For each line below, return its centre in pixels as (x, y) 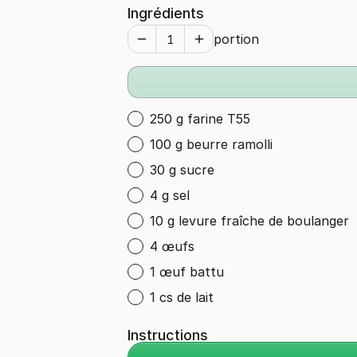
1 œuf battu (187, 272)
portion (236, 39)
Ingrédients (166, 13)
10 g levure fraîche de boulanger (249, 221)
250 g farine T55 (200, 119)
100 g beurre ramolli (211, 144)
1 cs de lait (182, 297)
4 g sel (170, 195)
